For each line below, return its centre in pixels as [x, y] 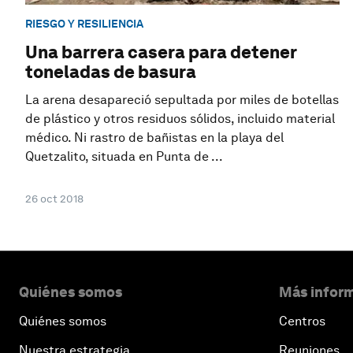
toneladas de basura [111, 72]
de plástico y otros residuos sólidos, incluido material [180, 119]
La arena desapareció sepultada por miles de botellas [182, 100]
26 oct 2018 [54, 199]
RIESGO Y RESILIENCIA [84, 23]
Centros [302, 321]
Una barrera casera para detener [161, 52]
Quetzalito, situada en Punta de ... [124, 157]
